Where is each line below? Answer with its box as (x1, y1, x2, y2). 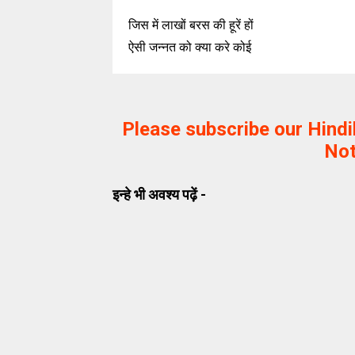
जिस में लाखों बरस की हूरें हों (128, 17, 254, 32)
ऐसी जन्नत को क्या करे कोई (128, 40, 251, 55)
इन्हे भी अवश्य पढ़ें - (113, 186, 206, 203)
